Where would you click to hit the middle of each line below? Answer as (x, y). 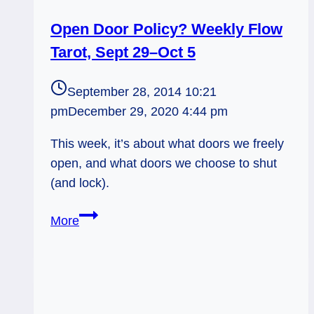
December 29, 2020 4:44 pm (148, 111)
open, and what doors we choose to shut (164, 164)
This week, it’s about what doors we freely (167, 144)
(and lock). (80, 183)
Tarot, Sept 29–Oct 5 (123, 52)
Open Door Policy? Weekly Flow (166, 29)
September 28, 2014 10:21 (142, 91)
